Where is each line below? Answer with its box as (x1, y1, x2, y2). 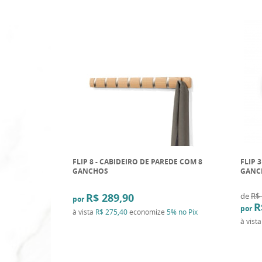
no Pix (178, 206, 198, 216)
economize (127, 206, 167, 216)
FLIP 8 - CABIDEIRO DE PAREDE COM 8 (72, 156, 202, 167)
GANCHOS (72, 166, 108, 176)
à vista (72, 206, 95, 216)
